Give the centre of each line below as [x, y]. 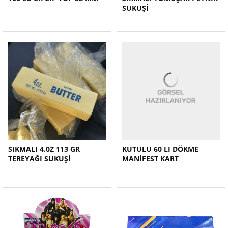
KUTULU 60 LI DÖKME [160, 149]
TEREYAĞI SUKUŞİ [39, 159]
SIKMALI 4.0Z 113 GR [44, 149]
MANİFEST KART [150, 159]
